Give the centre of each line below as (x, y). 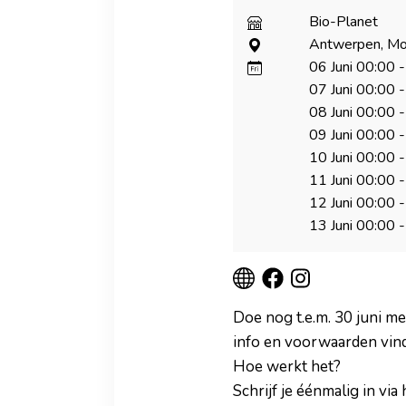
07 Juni (331, 89)
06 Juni (331, 67)
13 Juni (331, 225)
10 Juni (331, 157)
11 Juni (331, 180)
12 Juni (331, 203)
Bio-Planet (344, 21)
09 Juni (331, 135)
